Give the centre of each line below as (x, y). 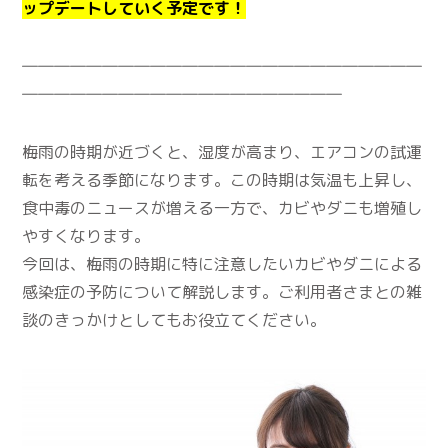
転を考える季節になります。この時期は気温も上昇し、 (222, 179)
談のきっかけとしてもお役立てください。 (174, 319)
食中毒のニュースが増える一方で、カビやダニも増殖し (222, 207)
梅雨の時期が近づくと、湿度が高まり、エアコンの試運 (222, 151)
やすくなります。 (86, 235)
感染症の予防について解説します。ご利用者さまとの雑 (222, 291)
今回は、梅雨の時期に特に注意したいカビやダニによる (222, 263)
